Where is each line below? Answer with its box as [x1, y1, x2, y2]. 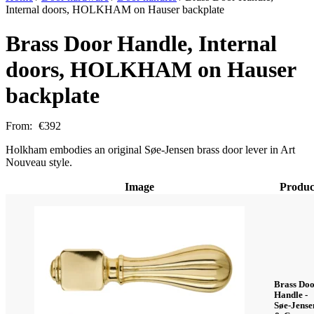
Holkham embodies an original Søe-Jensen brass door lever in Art [6, 144, 295, 156]
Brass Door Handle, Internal [6, 31, 277, 57]
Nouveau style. [6, 156, 72, 169]
